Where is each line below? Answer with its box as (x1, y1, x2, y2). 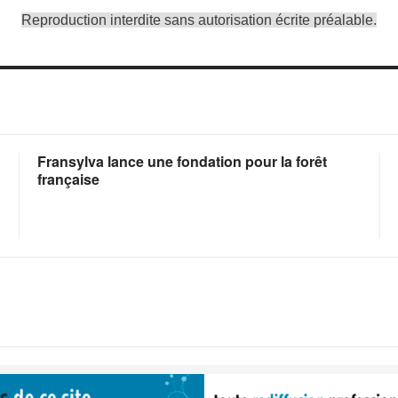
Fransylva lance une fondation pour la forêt (37, 151, 328, 171)
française (37, 169, 100, 189)
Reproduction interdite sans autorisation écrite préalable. (21, 12, 377, 28)
